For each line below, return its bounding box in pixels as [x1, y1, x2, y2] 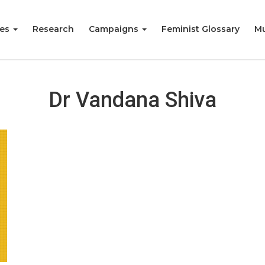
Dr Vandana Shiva [49, 88, 216, 112]
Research [33, 24, 74, 34]
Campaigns [89, 24, 141, 34]
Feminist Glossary [161, 24, 240, 34]
